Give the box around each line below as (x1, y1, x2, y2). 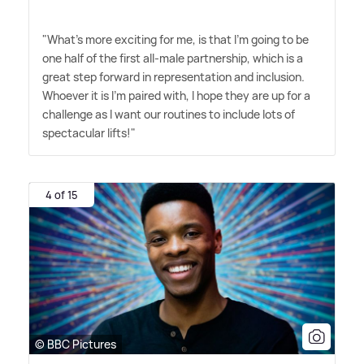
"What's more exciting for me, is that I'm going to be (42, 31, 309, 47)
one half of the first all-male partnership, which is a (42, 50, 303, 66)
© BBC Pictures (35, 336, 116, 353)
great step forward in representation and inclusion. (42, 68, 305, 84)
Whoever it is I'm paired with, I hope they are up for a (42, 87, 310, 103)
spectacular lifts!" (42, 124, 136, 141)
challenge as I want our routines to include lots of (42, 106, 295, 122)
